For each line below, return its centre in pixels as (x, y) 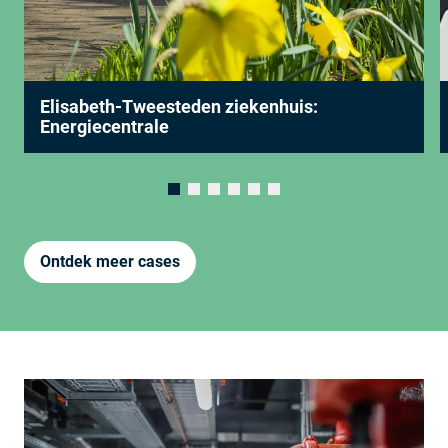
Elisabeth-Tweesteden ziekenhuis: (179, 106)
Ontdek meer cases (110, 261)
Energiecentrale (104, 126)
